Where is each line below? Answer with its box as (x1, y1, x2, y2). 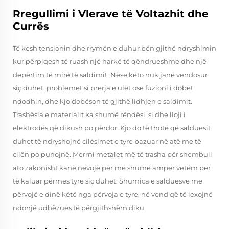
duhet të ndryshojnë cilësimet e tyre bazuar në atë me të (13, 137, 201, 145)
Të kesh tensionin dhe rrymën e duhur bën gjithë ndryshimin (13, 44, 216, 52)
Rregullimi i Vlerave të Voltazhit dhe (13, 8, 209, 20)
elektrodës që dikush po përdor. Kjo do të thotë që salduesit (13, 124, 211, 132)
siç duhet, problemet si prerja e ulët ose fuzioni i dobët (13, 84, 193, 92)
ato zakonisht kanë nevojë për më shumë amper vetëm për (13, 164, 211, 172)
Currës (13, 20, 49, 32)
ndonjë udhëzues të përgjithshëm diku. (13, 203, 146, 212)
